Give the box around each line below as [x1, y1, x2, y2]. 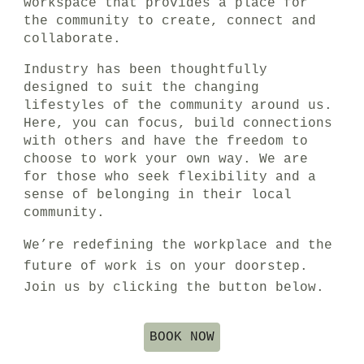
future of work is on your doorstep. [24, 259, 309, 274]
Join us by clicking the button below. [24, 280, 325, 295]
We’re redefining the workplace [24, 238, 268, 253]
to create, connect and [137, 14, 317, 28]
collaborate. [24, 32, 122, 46]
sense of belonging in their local [24, 188, 292, 202]
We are [259, 152, 309, 167]
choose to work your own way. [24, 152, 260, 167]
